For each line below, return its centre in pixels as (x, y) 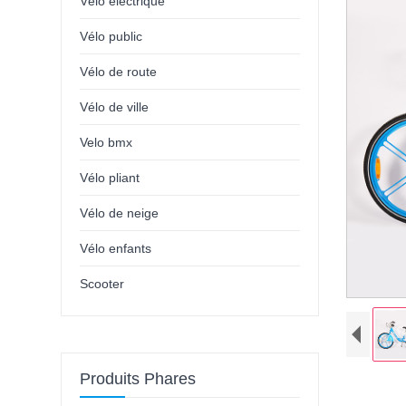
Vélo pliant (110, 178)
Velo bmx (106, 143)
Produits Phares (138, 379)
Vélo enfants (116, 249)
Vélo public (111, 37)
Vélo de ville (115, 107)
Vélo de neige (120, 213)
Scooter (102, 284)
